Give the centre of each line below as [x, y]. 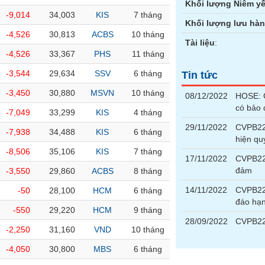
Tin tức [200, 75]
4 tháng [148, 112]
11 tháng [148, 54]
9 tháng [148, 210]
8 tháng [148, 171]
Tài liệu [200, 43]
